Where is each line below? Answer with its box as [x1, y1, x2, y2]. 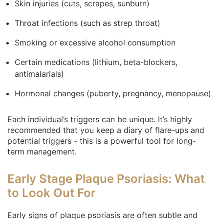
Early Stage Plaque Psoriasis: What [7, 171, 205, 186]
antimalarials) [15, 68, 64, 79]
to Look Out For [7, 185, 96, 200]
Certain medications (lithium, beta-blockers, [15, 57, 177, 67]
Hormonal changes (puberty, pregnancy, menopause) [15, 88, 211, 98]
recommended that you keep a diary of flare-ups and [7, 125, 204, 135]
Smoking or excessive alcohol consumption [15, 37, 175, 47]
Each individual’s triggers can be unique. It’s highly [7, 114, 192, 124]
